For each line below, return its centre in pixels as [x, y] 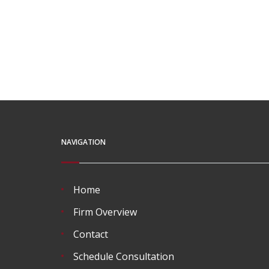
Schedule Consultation [124, 256]
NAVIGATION [83, 142]
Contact [91, 234]
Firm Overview [105, 212]
